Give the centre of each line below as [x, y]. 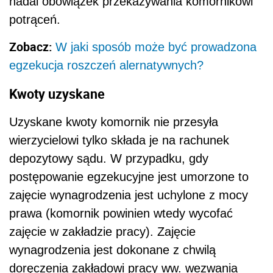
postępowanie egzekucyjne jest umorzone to [129, 177]
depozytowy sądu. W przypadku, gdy [109, 159]
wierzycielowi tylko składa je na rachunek [119, 140]
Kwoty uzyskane [57, 93]
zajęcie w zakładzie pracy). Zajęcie [102, 232]
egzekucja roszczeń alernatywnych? [106, 65]
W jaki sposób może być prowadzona [156, 47]
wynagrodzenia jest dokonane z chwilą [112, 250]
